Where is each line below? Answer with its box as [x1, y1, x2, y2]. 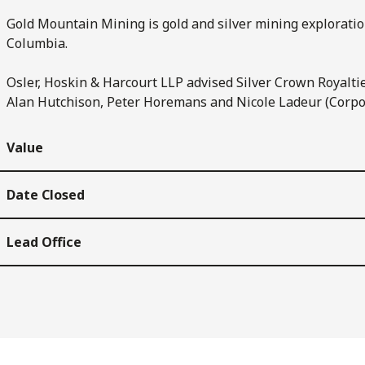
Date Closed [7, 185, 85, 204]
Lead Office [7, 232, 81, 251]
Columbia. [7, 33, 68, 52]
